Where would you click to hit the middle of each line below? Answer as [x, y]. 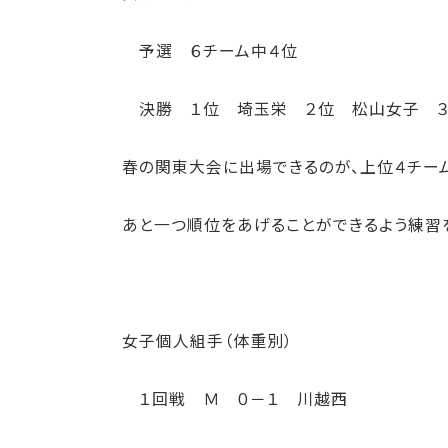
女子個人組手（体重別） [207, 340]
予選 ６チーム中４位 [210, 50]
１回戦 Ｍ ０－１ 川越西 [243, 398]
